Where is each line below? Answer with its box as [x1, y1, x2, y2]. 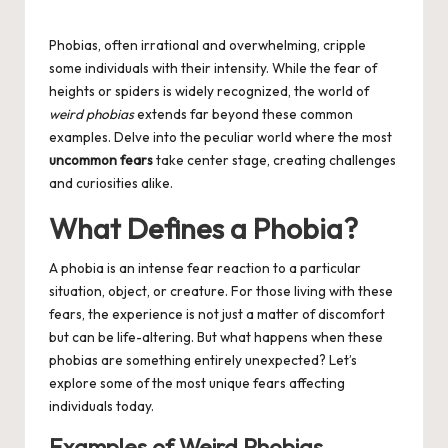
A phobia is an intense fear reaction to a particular [49, 259, 361, 278]
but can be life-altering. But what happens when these [49, 328, 383, 347]
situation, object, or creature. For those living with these [49, 282, 393, 301]
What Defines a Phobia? [49, 210, 358, 247]
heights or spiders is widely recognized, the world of [49, 82, 369, 101]
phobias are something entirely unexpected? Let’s [49, 351, 357, 370]
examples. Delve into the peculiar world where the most [49, 128, 392, 147]
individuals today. [49, 397, 154, 416]
